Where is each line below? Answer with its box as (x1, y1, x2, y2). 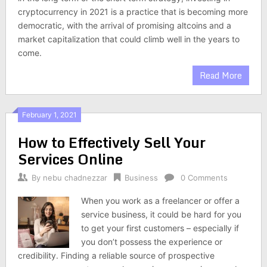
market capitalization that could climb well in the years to (17, 34, 240, 44)
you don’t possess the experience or (81, 237, 223, 247)
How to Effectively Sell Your (17, 131, 206, 154)
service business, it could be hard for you (81, 209, 242, 219)
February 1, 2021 (21, 110, 77, 119)
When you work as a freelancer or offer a (81, 195, 240, 206)
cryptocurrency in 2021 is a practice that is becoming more (17, 7, 248, 17)
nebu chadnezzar (42, 173, 107, 182)
